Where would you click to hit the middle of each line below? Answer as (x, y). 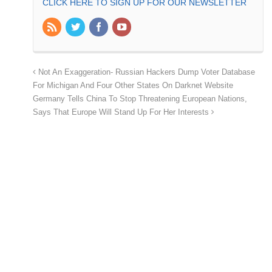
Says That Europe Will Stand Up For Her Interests (122, 113)
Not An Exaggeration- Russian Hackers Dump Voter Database (145, 73)
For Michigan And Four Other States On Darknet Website (133, 86)
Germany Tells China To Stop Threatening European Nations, (140, 99)
